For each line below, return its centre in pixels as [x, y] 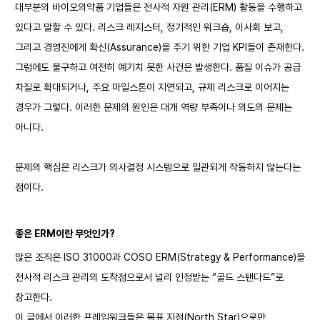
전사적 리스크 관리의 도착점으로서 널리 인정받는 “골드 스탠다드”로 [149, 277]
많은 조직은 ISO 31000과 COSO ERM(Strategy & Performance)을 [160, 257]
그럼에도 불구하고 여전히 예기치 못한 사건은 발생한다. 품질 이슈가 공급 [158, 67]
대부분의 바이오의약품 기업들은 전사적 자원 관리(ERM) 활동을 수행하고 [159, 7]
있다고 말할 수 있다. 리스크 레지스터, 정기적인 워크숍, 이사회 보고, [149, 27]
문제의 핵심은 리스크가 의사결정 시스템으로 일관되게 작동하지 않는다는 [158, 167]
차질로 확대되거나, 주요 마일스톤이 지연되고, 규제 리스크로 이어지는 [152, 87]
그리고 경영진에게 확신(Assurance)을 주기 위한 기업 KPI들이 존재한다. [160, 47]
